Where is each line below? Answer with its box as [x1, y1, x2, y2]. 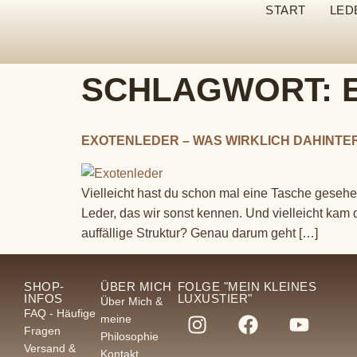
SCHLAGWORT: [81, 71, 342, 108]
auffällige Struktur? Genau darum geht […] [81, 226, 318, 240]
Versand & [24, 342, 76, 355]
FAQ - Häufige [24, 307, 96, 320]
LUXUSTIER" [177, 292, 253, 306]
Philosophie [100, 330, 159, 343]
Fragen [24, 324, 61, 338]
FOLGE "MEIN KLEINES [177, 280, 317, 294]
